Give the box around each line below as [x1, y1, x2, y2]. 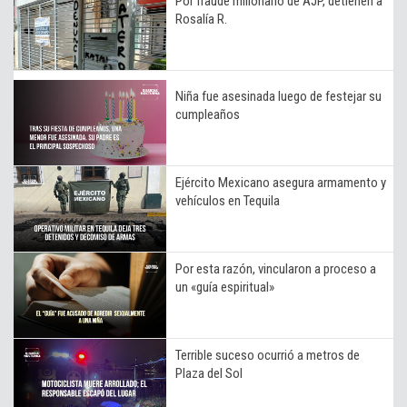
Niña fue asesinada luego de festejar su [175, 87, 382, 104]
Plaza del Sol [175, 364, 243, 382]
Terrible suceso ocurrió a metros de [175, 346, 360, 363]
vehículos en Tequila [175, 192, 280, 209]
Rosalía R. [175, 10, 227, 27]
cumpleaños [175, 105, 240, 123]
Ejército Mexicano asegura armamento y [175, 174, 386, 191]
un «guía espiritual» [175, 278, 274, 295]
